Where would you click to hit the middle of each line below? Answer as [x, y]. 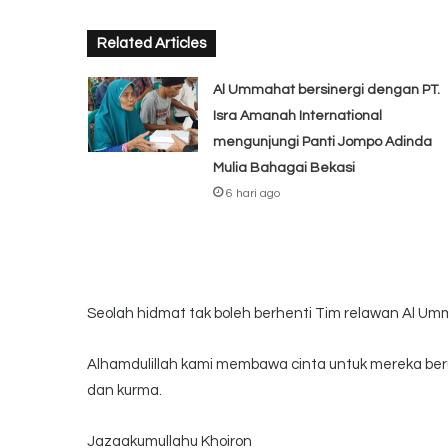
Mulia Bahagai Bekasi [283, 168]
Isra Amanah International [297, 116]
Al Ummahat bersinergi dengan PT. [326, 90]
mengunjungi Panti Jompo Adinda [322, 142]
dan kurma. [124, 391]
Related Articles [151, 44]
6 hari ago [252, 194]
